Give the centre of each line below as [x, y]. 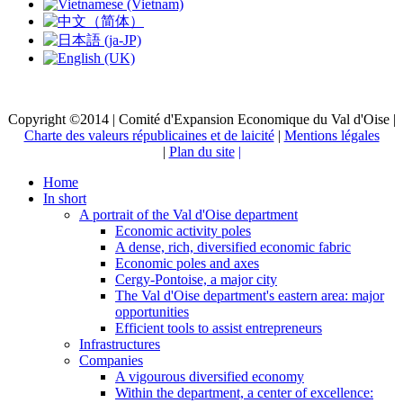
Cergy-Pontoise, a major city [196, 280]
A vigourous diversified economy [210, 377]
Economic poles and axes [187, 264]
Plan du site [201, 152]
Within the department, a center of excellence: [244, 393]
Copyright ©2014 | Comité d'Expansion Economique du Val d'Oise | [201, 120]
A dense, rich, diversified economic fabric [233, 247]
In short [65, 199]
